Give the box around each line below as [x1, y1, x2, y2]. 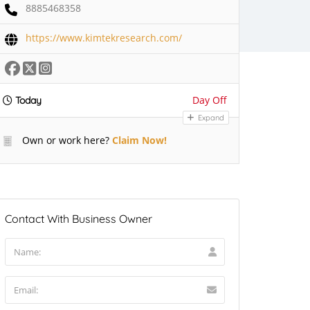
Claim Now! [112, 133, 167, 147]
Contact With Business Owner [5, 211, 152, 226]
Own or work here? [19, 133, 109, 147]
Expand [196, 112, 224, 122]
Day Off [192, 93, 227, 107]
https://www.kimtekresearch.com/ [26, 30, 182, 44]
